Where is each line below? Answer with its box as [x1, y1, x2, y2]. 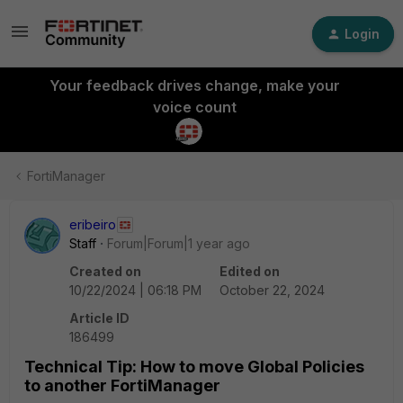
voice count [152, 98, 237, 116]
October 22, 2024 [219, 282, 325, 298]
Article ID [69, 310, 130, 326]
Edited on [219, 264, 280, 279]
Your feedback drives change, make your [49, 76, 340, 94]
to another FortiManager [24, 376, 220, 395]
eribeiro [69, 217, 116, 232]
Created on [69, 264, 141, 279]
